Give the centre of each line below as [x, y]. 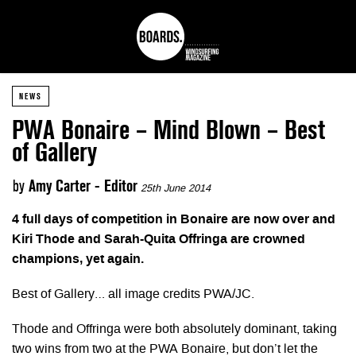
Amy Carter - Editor [83, 186]
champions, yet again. [78, 259]
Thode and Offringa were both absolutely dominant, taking [174, 329]
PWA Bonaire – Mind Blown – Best [168, 130]
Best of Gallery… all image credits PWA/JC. [133, 294]
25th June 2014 [176, 189]
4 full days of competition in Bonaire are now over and [174, 220]
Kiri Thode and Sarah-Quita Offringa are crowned [159, 240]
